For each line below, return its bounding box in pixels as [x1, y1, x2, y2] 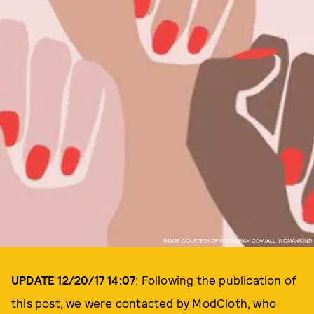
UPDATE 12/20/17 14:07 [11, 273, 136, 287]
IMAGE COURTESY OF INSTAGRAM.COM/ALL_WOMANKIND [163, 236, 312, 244]
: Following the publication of [135, 273, 296, 287]
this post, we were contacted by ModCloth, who [11, 296, 277, 310]
